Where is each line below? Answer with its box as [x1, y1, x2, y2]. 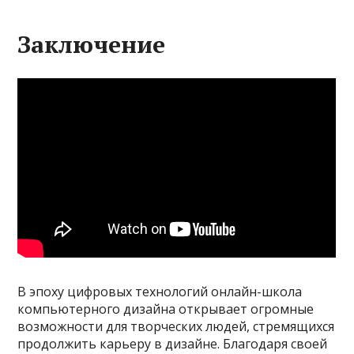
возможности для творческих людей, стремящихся [17, 317, 335, 335]
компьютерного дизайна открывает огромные [17, 299, 314, 318]
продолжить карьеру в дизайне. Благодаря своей [17, 334, 328, 352]
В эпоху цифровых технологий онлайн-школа [17, 282, 303, 300]
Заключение [17, 28, 166, 61]
